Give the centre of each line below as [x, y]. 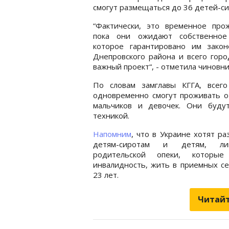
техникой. [111, 115]
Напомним [112, 134]
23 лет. [106, 175]
